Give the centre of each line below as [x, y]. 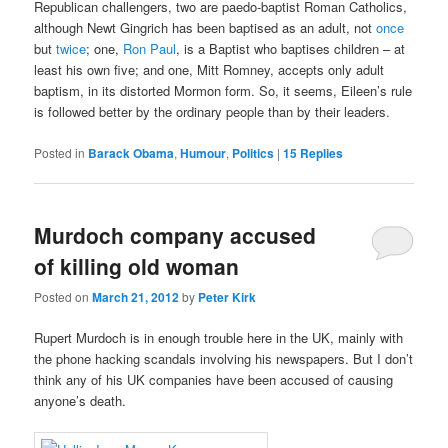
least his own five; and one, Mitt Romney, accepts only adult [209, 70]
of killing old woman [137, 265]
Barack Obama [131, 152]
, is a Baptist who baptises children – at [291, 49]
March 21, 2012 [136, 297]
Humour [203, 152]
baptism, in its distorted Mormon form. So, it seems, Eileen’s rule [223, 91]
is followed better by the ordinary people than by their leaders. [212, 112]
